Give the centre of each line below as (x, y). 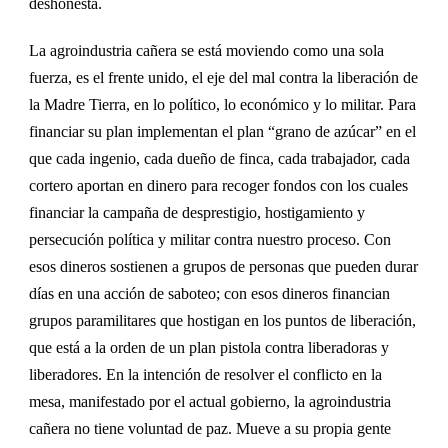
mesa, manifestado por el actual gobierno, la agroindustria (210, 401)
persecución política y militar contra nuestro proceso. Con (210, 239)
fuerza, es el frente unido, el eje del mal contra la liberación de (223, 77)
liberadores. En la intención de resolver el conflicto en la (205, 374)
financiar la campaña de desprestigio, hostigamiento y (197, 212)
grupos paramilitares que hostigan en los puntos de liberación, (222, 320)
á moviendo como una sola (299, 50)
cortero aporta (72, 185)
